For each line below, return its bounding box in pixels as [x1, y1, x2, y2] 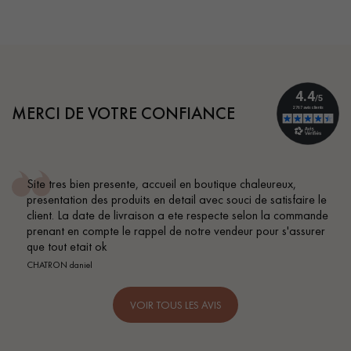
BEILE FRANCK [268, 196, 324, 209]
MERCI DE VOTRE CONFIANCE [12, 101, 235, 125]
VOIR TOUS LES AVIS [129, 297, 222, 312]
